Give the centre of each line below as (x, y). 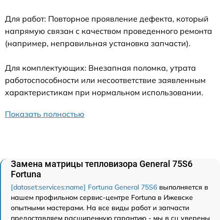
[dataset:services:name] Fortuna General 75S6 (84, 187)
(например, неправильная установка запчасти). (98, 43)
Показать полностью (45, 114)
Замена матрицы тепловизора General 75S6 (102, 164)
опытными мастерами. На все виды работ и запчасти (100, 207)
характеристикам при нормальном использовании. (104, 92)
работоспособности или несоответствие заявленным (105, 80)
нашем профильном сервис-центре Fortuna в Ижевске (102, 197)
